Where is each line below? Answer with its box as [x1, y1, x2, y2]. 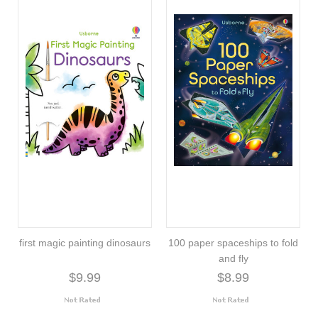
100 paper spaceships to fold [168, 236, 298, 248]
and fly [218, 252, 248, 264]
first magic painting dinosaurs [19, 236, 150, 248]
